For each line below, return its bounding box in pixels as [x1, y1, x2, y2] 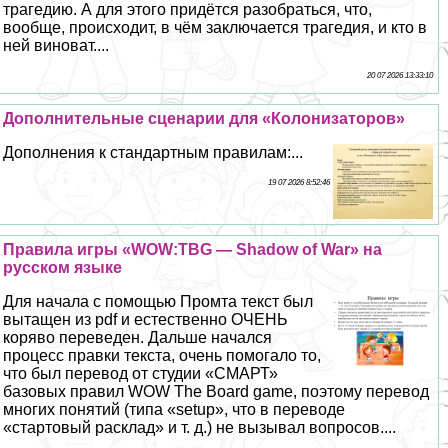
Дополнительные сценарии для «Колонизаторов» [3, 109, 406, 127]
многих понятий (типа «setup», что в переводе [3, 400, 346, 418]
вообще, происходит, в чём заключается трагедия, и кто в [3, 18, 428, 36]
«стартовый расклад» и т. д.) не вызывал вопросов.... [3, 418, 397, 436]
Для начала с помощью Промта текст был [3, 292, 314, 310]
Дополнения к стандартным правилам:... [3, 143, 304, 161]
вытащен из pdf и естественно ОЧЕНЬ [3, 310, 289, 328]
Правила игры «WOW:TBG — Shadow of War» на [3, 240, 383, 258]
